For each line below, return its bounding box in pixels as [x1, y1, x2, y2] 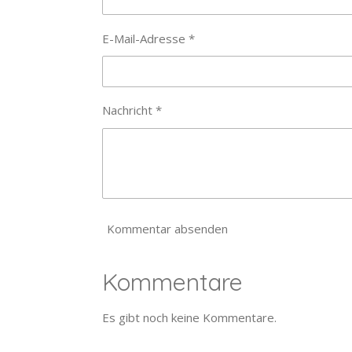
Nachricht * [101, 102, 162, 119]
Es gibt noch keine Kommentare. [101, 309, 277, 325]
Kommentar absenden [106, 221, 228, 237]
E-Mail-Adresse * [101, 30, 195, 46]
